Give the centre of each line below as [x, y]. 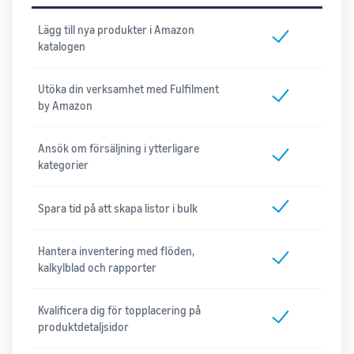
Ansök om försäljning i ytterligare [119, 149]
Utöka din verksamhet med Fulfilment [128, 89]
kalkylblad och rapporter [97, 268]
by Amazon [65, 106]
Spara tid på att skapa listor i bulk [118, 208]
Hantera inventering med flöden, [116, 251]
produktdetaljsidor [83, 327]
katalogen [62, 47]
